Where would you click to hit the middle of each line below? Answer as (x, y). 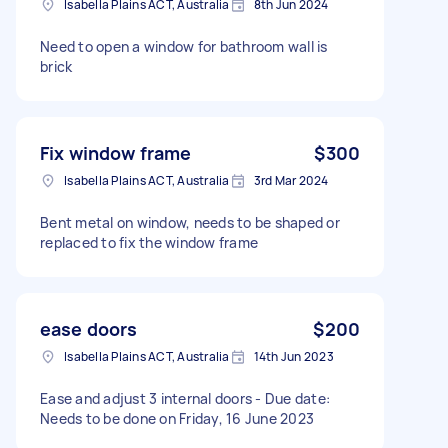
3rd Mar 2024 (291, 180)
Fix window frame (116, 152)
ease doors (89, 328)
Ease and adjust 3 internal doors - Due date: (185, 398)
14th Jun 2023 (293, 356)
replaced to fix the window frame (149, 242)
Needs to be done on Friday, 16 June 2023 (177, 418)
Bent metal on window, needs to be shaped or (190, 222)
